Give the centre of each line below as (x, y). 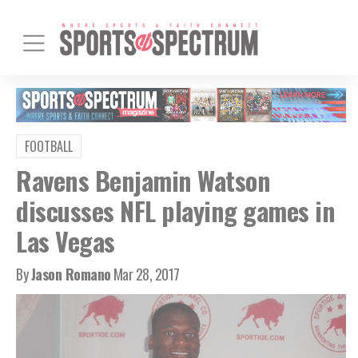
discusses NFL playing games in (175, 210)
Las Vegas (66, 241)
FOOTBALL (49, 146)
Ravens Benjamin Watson (143, 180)
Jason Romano (71, 274)
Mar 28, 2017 (146, 274)
